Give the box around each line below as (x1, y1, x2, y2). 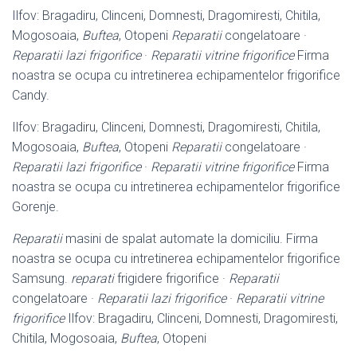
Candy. (12, 87, 49, 103)
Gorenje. (12, 198, 59, 214)
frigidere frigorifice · (114, 270, 229, 286)
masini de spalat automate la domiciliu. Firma (62, 230, 318, 246)
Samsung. (12, 270, 71, 286)
